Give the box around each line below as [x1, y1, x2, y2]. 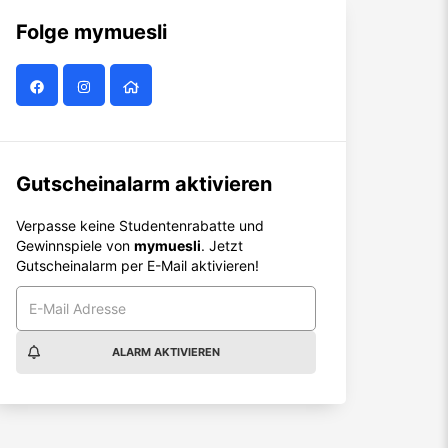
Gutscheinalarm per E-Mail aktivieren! [16, 257, 259, 274]
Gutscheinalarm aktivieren [16, 172, 272, 196]
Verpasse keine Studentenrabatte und [16, 217, 264, 234]
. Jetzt [201, 237, 243, 254]
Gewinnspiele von [16, 237, 134, 254]
